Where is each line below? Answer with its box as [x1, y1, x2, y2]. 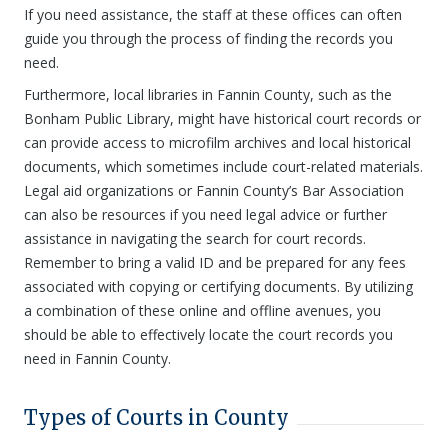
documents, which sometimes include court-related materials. [24, 157, 423, 176]
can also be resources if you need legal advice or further [24, 205, 387, 224]
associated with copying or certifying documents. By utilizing [24, 277, 413, 296]
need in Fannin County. [24, 349, 171, 368]
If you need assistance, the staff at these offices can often [24, 5, 402, 24]
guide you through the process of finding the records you [24, 29, 393, 48]
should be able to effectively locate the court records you [24, 325, 393, 344]
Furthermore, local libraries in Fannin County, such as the [24, 85, 392, 104]
